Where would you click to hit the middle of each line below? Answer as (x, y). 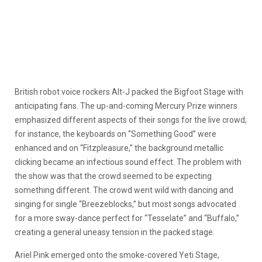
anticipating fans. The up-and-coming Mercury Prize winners (126, 106)
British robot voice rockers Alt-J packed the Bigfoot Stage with (129, 92)
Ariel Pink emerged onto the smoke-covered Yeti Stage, (117, 255)
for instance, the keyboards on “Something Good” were (116, 134)
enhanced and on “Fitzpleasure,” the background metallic (119, 148)
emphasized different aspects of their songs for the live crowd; (131, 120)
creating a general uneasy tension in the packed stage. (115, 232)
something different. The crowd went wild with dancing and (124, 190)
